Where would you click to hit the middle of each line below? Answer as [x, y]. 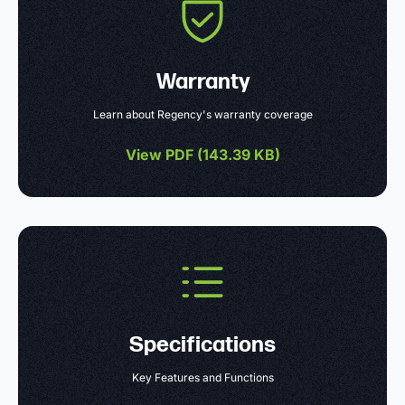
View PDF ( [164, 154]
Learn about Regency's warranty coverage [202, 114]
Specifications [202, 344]
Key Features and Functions [202, 377]
